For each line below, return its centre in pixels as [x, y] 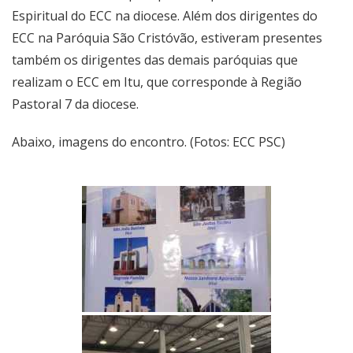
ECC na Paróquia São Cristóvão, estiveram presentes [167, 37]
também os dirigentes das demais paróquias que [155, 59]
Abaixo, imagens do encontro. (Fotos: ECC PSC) [149, 141]
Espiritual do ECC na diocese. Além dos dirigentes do [165, 15]
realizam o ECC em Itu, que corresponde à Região [157, 82]
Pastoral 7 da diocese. [75, 104]
